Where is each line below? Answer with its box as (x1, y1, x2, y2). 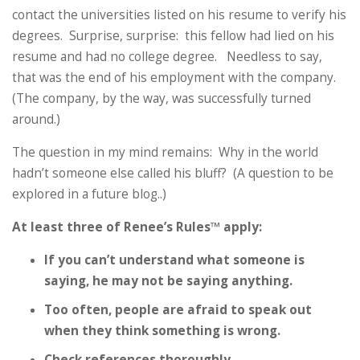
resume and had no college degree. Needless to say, (12, 48, 322, 65)
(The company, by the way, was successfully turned (12, 90, 311, 107)
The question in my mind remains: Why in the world (12, 144, 318, 161)
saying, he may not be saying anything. (44, 272, 292, 289)
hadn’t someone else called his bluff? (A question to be (12, 165, 333, 182)
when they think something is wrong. (44, 322, 280, 339)
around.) (12, 111, 60, 128)
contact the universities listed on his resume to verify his (12, 6, 346, 23)
